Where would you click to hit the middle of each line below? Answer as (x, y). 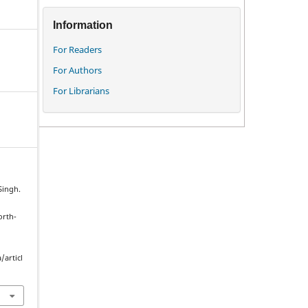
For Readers (77, 49)
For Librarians (81, 90)
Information (83, 25)
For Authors (77, 70)
